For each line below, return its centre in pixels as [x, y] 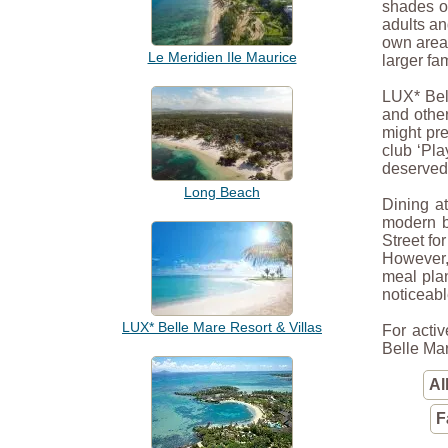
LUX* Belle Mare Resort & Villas [222, 327]
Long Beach [222, 192]
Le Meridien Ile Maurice [222, 57]
